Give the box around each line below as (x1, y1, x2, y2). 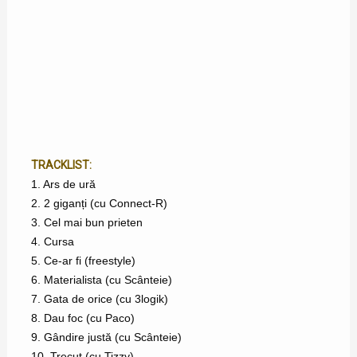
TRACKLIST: (30, 158, 92, 171)
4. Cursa (30, 234, 74, 248)
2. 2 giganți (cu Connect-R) (30, 196, 167, 210)
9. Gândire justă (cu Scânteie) (30, 330, 182, 343)
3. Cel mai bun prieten (30, 215, 143, 229)
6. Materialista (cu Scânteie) (30, 273, 172, 286)
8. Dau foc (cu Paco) (30, 311, 135, 324)
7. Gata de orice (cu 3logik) (30, 292, 168, 305)
